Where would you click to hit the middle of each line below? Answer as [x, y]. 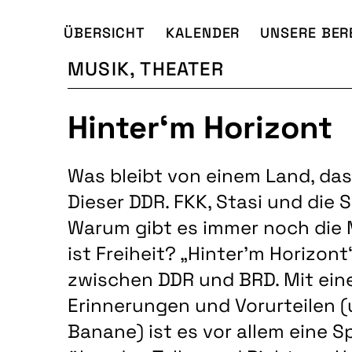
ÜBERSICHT [105, 32]
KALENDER [203, 32]
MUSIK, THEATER [146, 68]
